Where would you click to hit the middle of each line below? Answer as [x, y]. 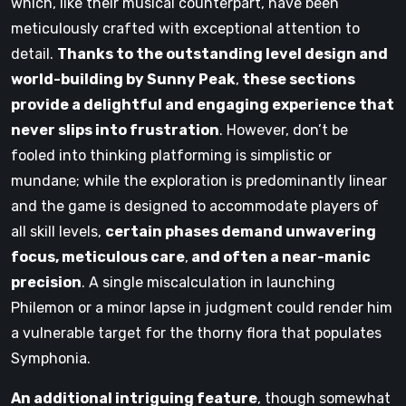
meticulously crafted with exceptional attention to [185, 28]
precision [46, 282]
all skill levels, [58, 231]
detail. [34, 53]
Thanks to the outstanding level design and [222, 53]
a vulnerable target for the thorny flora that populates [196, 333]
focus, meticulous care [98, 256]
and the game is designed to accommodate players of [195, 206]
